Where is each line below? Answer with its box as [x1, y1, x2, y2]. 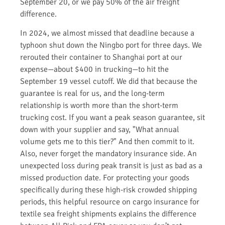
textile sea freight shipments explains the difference [20, 209, 196, 219]
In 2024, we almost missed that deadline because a [20, 28, 194, 39]
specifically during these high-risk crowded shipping [20, 185, 197, 195]
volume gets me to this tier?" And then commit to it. [20, 137, 194, 147]
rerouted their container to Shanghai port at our [20, 52, 182, 63]
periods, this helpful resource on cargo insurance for [20, 197, 199, 207]
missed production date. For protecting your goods [20, 173, 189, 183]
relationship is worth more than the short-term [20, 100, 178, 111]
